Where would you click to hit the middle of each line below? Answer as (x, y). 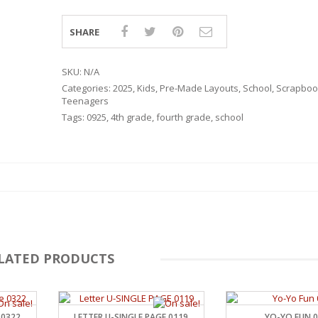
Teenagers (85, 101)
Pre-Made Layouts (199, 88)
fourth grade (183, 117)
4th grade (131, 117)
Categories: (87, 88)
